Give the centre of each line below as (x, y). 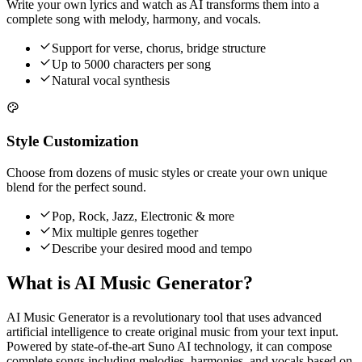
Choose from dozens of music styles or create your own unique (167, 172)
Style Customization (73, 141)
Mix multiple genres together (125, 232)
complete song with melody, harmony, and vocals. (134, 19)
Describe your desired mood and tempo (152, 248)
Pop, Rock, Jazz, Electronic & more (143, 216)
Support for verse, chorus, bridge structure (159, 48)
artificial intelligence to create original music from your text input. (173, 331)
